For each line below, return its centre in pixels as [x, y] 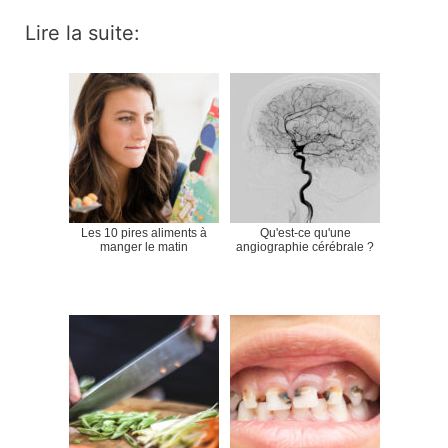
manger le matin [144, 246]
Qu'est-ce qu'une [305, 232]
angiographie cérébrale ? [305, 246]
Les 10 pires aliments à [144, 232]
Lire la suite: [83, 32]
